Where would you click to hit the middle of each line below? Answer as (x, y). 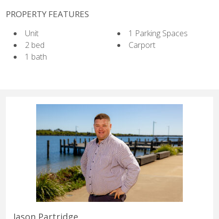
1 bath (36, 56)
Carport (142, 45)
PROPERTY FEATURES (47, 14)
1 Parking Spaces (158, 33)
